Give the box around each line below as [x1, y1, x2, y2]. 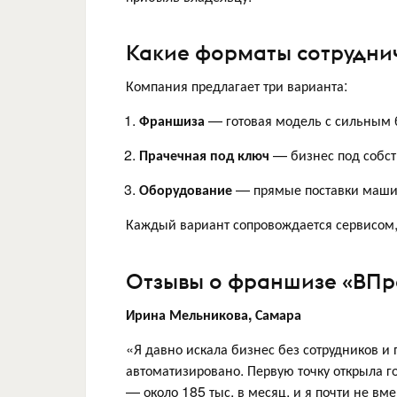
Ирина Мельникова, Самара [126, 303, 301, 324]
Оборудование [139, 179, 232, 199]
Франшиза [139, 110, 205, 130]
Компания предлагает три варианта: [126, 75, 347, 96]
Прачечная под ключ [139, 144, 269, 165]
